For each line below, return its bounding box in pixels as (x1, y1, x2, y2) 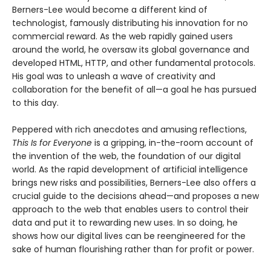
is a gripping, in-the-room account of (92, 136, 253, 149)
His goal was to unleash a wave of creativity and (12, 70, 215, 82)
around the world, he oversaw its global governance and (12, 43, 249, 56)
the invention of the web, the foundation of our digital (12, 149, 241, 162)
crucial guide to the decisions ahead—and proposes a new (12, 189, 259, 202)
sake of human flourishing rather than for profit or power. (12, 243, 254, 255)
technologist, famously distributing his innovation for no (12, 16, 248, 29)
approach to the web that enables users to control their (12, 203, 249, 215)
